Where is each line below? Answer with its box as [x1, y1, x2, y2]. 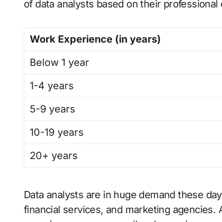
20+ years [30, 150, 78, 162]
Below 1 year [30, 56, 90, 69]
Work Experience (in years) [30, 33, 162, 46]
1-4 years [30, 80, 74, 92]
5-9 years [30, 103, 76, 115]
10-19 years [30, 126, 84, 139]
